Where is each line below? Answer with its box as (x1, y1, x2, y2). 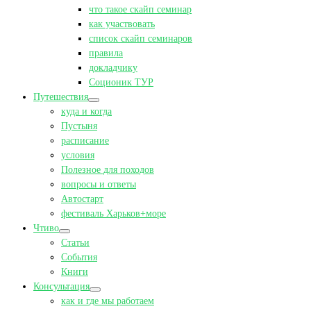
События (61, 251, 97, 263)
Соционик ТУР (89, 76, 153, 88)
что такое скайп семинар (89, 3, 192, 15)
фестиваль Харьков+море (61, 208, 166, 219)
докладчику (89, 62, 137, 74)
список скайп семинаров (89, 33, 192, 44)
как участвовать (89, 18, 155, 30)
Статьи (61, 237, 90, 249)
